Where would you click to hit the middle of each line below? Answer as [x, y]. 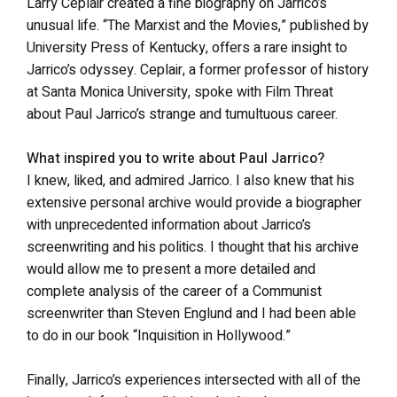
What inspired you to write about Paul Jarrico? [175, 159]
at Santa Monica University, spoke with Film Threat [180, 92]
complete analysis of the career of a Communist [174, 292]
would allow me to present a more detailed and [171, 269]
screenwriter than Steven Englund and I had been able [191, 314]
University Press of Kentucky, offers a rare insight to [187, 48]
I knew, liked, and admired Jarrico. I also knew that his [191, 181]
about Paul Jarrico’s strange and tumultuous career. [182, 114]
